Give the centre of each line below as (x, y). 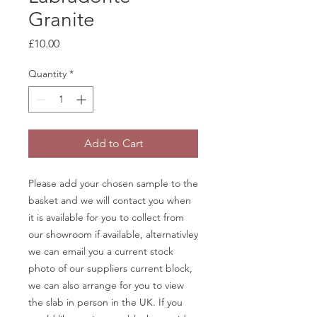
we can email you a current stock (101, 251)
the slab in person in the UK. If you (105, 302)
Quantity (47, 73)
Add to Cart (113, 143)
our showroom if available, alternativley (113, 234)
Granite (62, 19)
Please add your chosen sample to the (113, 183)
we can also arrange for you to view (106, 285)
